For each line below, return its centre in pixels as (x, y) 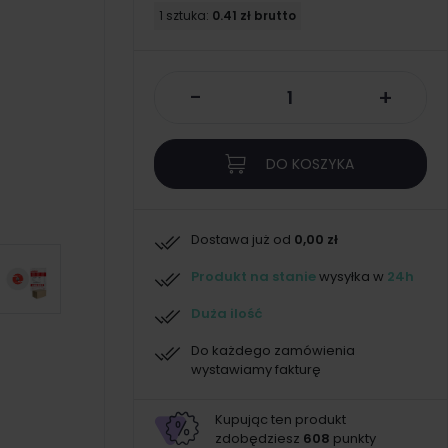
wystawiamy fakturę (255, 370)
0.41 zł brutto (253, 15)
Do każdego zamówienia (272, 351)
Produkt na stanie (253, 277)
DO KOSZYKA (310, 163)
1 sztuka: (185, 15)
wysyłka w (351, 277)
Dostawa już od (242, 240)
